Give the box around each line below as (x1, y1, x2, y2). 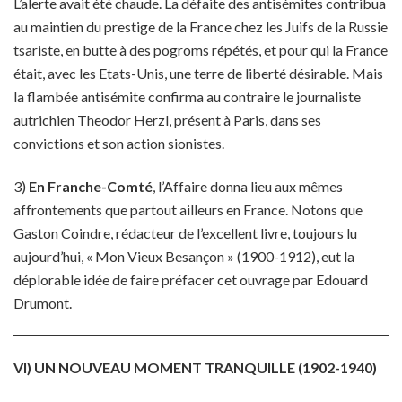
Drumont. (13, 294, 72, 311)
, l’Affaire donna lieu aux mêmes (153, 178, 343, 195)
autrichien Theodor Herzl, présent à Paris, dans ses (13, 111, 321, 128)
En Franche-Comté (29, 178, 153, 195)
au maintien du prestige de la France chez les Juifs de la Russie (13, 18, 388, 35)
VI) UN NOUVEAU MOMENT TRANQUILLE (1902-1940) (13, 359, 377, 376)
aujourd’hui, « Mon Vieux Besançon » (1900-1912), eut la (13, 248, 354, 265)
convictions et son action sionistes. (13, 135, 224, 152)
